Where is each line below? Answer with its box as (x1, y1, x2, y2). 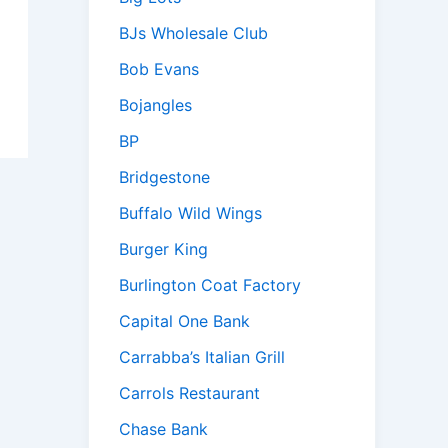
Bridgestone (119, 167, 210, 188)
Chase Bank (119, 419, 208, 440)
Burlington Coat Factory (119, 275, 301, 296)
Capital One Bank (119, 311, 250, 332)
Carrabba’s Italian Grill (119, 347, 285, 368)
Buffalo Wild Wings (119, 203, 262, 224)
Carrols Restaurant (119, 383, 260, 404)
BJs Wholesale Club (119, 23, 268, 44)
